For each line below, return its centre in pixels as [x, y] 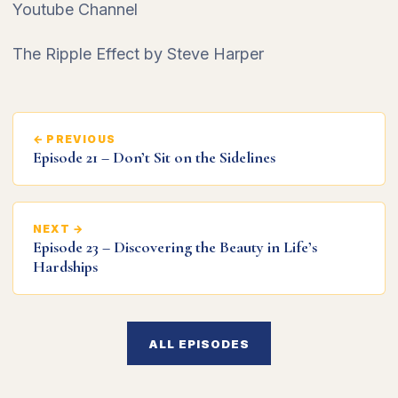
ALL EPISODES [199, 343]
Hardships [65, 267]
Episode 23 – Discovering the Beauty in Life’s [175, 247]
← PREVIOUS [74, 139]
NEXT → [59, 229]
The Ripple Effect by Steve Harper [138, 54]
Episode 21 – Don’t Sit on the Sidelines [154, 157]
